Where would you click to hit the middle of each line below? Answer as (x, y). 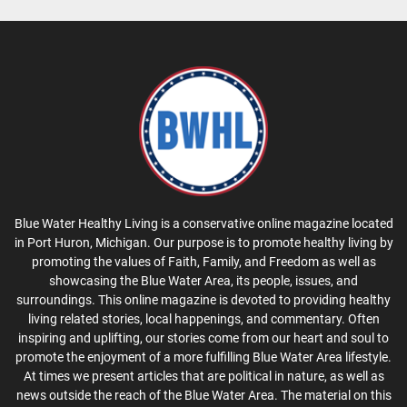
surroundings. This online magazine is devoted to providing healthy (203, 299)
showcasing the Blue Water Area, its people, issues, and (203, 280)
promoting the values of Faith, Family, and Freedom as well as (203, 261)
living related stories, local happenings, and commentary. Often (203, 318)
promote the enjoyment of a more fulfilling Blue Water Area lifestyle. (203, 357)
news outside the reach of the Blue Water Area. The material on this (203, 395)
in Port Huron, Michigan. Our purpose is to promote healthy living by (203, 242)
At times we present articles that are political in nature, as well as (203, 376)
